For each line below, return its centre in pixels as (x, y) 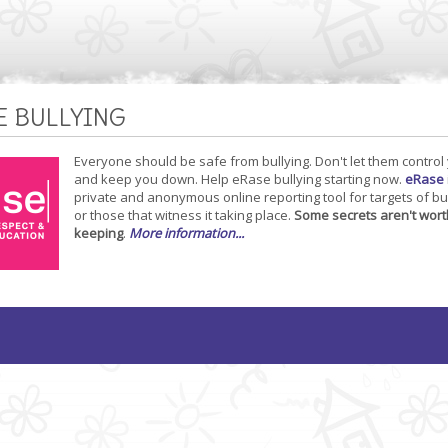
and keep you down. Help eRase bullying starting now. (239, 179)
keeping (98, 233)
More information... (186, 233)
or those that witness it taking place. (183, 215)
